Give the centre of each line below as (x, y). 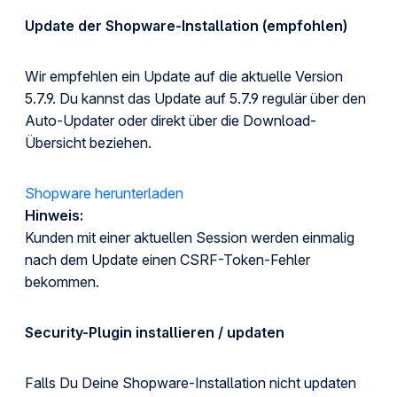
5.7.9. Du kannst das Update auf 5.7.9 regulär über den (195, 98)
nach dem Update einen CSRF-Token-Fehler (167, 260)
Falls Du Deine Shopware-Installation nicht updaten (191, 383)
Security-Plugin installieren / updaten (155, 332)
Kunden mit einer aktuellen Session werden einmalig (190, 237)
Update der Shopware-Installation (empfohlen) (186, 26)
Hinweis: (54, 215)
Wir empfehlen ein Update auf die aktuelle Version (184, 76)
